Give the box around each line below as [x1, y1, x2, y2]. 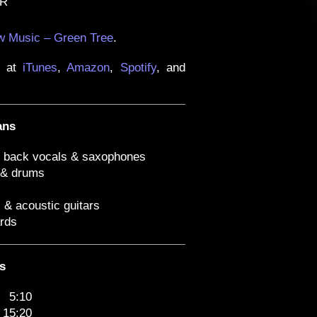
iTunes [23, 61, 57, 74]
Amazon [67, 61, 110, 74]
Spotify [120, 61, 156, 74]
